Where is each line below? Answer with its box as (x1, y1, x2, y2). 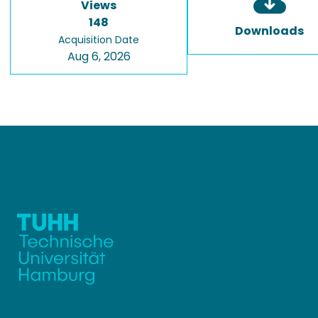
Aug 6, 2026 (67, 48, 131, 65)
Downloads (235, 23, 304, 39)
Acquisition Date (58, 33, 139, 47)
